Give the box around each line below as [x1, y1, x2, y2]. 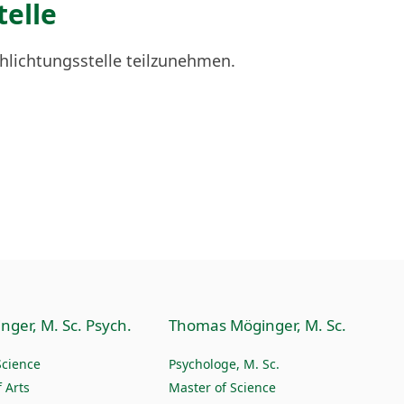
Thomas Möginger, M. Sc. [169, 315, 347, 335]
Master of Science [169, 379, 277, 396]
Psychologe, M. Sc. [169, 355, 280, 372]
